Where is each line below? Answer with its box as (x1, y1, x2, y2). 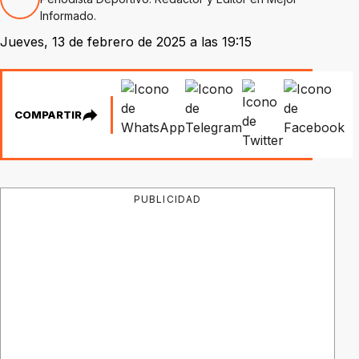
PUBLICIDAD (134, 193, 201, 205)
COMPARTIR (14, 108, 82, 121)
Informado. (39, 9, 96, 22)
